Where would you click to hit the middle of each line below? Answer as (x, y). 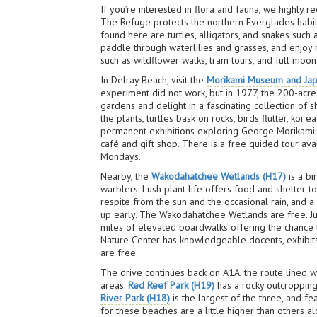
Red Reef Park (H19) (172, 285)
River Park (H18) (136, 298)
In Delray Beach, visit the (154, 80)
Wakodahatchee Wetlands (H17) (219, 176)
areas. (115, 285)
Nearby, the (126, 176)
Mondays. (121, 156)
